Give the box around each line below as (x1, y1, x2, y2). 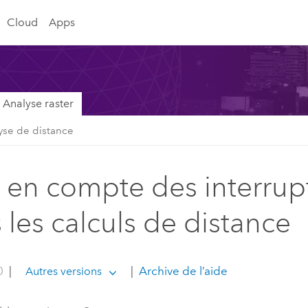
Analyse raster (2, 97, 74, 111)
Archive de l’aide (135, 263, 228, 278)
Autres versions (25, 264, 102, 278)
